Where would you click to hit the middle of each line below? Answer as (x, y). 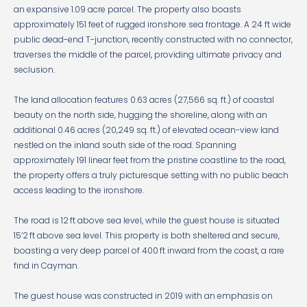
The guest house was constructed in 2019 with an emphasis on (143, 296)
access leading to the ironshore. (79, 190)
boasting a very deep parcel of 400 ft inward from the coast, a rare (149, 250)
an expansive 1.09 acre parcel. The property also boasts (127, 9)
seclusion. (34, 70)
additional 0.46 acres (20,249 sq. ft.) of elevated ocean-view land (146, 130)
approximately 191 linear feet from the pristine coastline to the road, (150, 160)
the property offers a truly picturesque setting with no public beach (151, 175)
